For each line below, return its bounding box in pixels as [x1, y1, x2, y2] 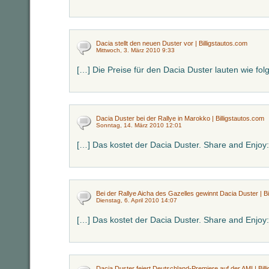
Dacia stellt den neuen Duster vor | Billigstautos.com [96, 40, 247, 47]
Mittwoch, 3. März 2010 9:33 [96, 47, 175, 53]
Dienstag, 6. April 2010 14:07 [96, 197, 177, 204]
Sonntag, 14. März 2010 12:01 [96, 122, 182, 128]
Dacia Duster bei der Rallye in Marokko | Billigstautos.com [96, 115, 264, 122]
